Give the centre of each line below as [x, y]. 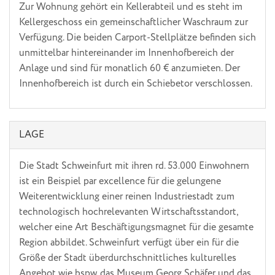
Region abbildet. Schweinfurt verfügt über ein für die [129, 242]
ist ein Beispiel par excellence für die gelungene [120, 181]
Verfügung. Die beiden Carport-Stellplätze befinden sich [137, 38]
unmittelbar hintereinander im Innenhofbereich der [126, 53]
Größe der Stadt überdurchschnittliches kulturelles [128, 258]
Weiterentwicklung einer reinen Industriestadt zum [127, 196]
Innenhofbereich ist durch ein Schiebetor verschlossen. [136, 84]
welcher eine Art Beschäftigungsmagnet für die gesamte [136, 227]
